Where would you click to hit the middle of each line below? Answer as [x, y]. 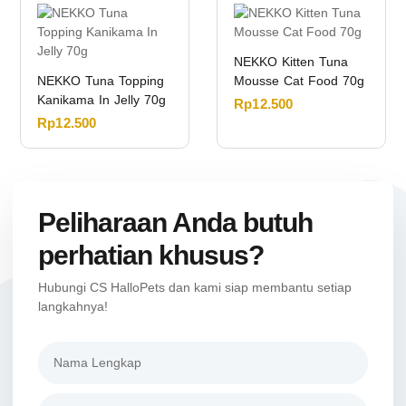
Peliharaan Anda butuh [175, 223]
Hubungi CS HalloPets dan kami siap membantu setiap [195, 288]
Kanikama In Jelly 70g [101, 99]
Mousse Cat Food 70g [299, 80]
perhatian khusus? [151, 256]
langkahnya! [73, 307]
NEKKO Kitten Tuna [291, 61]
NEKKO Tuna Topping [101, 80]
